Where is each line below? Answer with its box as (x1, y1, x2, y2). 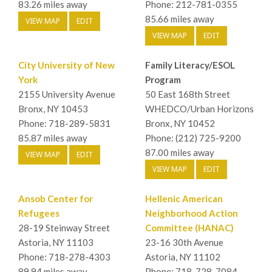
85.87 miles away (18, 132, 87, 143)
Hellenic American (145, 192, 223, 204)
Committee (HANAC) (145, 222, 234, 233)
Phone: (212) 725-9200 (145, 132, 241, 143)
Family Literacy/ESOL (145, 59, 235, 70)
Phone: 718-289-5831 (18, 117, 110, 129)
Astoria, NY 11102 (145, 251, 220, 262)
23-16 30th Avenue (145, 236, 223, 248)
